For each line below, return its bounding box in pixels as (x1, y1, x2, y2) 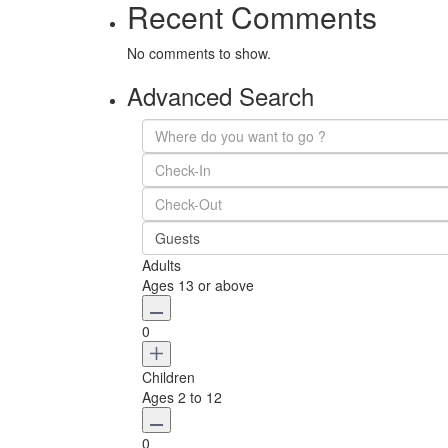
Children (142, 367, 195, 387)
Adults (142, 255, 181, 275)
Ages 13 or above (142, 275, 254, 295)
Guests (155, 228, 200, 248)
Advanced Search (127, 78, 314, 113)
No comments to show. (127, 43, 271, 63)
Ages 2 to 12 (142, 387, 222, 407)
